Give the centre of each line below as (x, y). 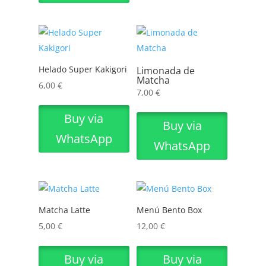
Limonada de (166, 70)
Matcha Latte (64, 210)
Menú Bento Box (170, 210)
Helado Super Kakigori (83, 69)
